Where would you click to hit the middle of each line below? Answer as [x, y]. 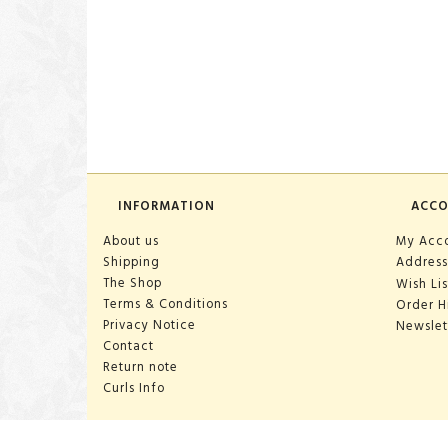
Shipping [131, 262]
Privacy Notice [149, 325]
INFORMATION [166, 206]
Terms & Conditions [165, 304]
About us [131, 241]
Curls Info [134, 388]
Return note [140, 367]
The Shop [132, 283]
